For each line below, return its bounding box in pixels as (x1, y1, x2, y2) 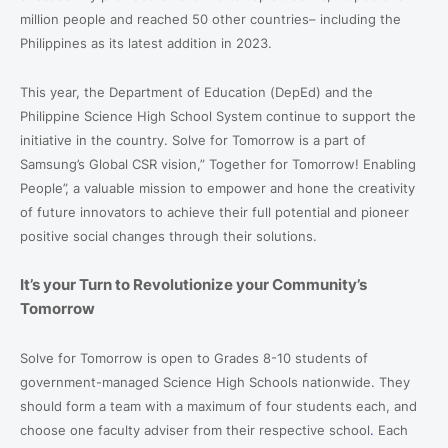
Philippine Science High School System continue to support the (20, 107, 416, 124)
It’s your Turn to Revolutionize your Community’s (20, 274, 367, 294)
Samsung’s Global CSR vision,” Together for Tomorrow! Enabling (20, 155, 416, 172)
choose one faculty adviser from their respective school (20, 421, 370, 438)
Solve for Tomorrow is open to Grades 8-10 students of (20, 349, 368, 366)
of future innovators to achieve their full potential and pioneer (20, 203, 409, 220)
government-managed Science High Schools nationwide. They (20, 373, 410, 390)
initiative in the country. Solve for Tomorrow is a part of (20, 131, 366, 148)
